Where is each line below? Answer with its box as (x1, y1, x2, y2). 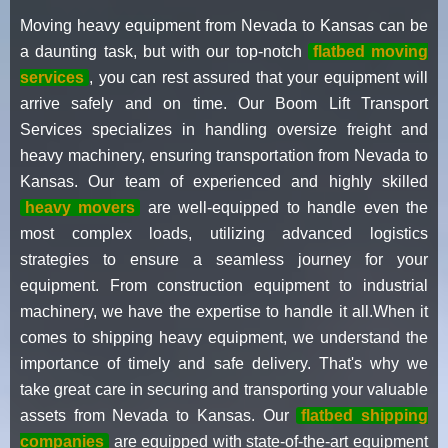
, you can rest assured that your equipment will (89, 68, 428, 86)
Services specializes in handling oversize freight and (20, 120, 428, 138)
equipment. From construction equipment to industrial (20, 276, 428, 294)
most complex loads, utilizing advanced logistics (20, 224, 428, 242)
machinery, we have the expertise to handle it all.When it (20, 302, 428, 320)
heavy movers (25, 198, 136, 216)
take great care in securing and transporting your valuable (20, 380, 428, 398)
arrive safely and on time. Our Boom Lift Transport (20, 94, 428, 112)
